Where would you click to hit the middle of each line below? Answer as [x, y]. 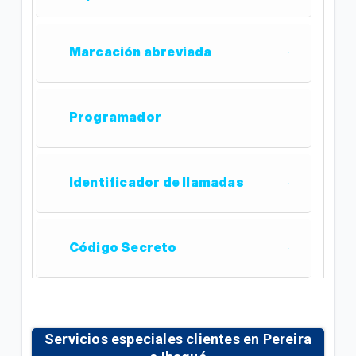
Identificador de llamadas [156, 182]
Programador [115, 116]
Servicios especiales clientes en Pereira [178, 339]
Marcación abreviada [140, 51]
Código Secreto [123, 247]
